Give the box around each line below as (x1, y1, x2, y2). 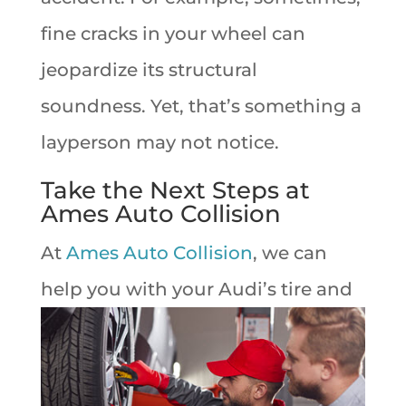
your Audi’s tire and (171, 277, 353, 300)
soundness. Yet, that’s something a (40, 94, 362, 117)
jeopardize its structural (40, 58, 257, 81)
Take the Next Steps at (40, 175, 310, 205)
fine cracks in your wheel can (40, 22, 305, 44)
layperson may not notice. (40, 130, 279, 153)
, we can (252, 241, 327, 264)
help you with (40, 277, 172, 300)
